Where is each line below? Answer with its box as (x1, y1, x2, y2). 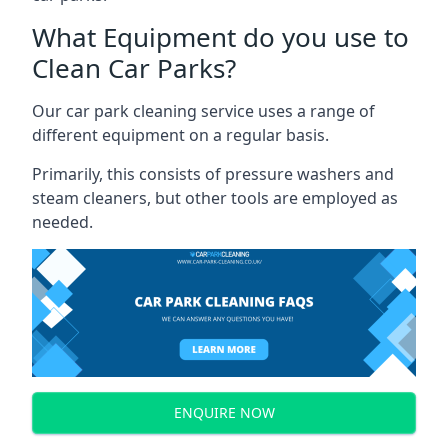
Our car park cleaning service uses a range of (32, 99, 375, 122)
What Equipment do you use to (32, 18, 409, 55)
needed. (32, 210, 93, 233)
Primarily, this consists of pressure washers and (32, 162, 394, 185)
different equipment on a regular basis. (32, 123, 329, 146)
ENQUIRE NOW (173, 403, 275, 423)
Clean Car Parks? (32, 49, 236, 86)
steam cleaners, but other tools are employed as (32, 186, 398, 209)
